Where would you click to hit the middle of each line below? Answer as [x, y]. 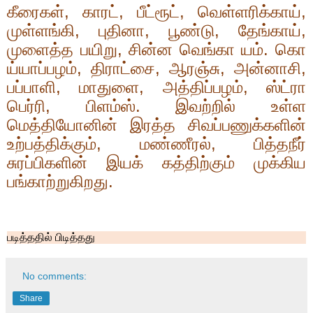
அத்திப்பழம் [203, 87]
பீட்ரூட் [158, 11]
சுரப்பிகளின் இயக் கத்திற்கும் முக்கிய [156, 162]
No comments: [55, 276]
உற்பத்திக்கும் [52, 143]
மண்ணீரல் [175, 143]
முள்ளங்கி [41, 30]
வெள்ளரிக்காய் [249, 11]
